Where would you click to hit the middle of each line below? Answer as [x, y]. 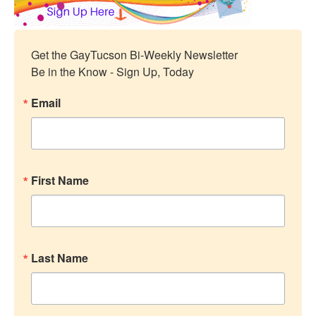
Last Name [60, 258]
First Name [60, 181]
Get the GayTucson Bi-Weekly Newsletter [134, 55]
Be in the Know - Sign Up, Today [113, 72]
